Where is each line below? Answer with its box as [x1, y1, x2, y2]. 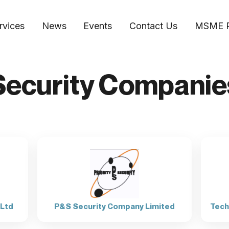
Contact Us [129, 20, 178, 31]
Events [83, 20, 112, 31]
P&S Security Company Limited [54, 201, 175, 211]
